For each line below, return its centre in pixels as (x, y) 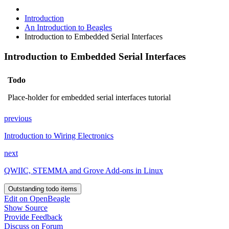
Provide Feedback (33, 217)
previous (18, 118)
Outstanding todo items (43, 189)
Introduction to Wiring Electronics (59, 135)
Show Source (26, 208)
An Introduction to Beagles (68, 28)
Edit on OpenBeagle (37, 198)
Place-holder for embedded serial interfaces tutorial (89, 97)
